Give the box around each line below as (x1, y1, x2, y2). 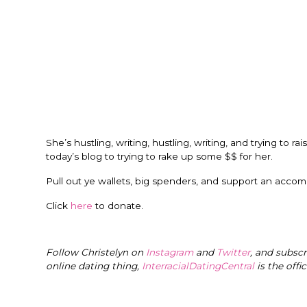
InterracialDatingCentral (142, 260, 257, 271)
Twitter (217, 247, 250, 258)
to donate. (93, 200, 143, 211)
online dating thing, (46, 260, 142, 271)
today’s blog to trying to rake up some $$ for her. (46, 151, 273, 162)
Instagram (146, 247, 193, 258)
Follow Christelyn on (46, 247, 146, 258)
